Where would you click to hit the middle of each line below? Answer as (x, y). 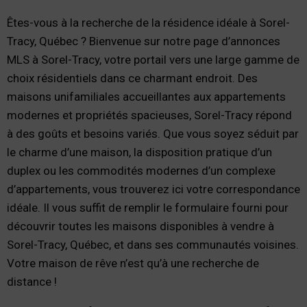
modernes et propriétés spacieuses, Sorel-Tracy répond (149, 115)
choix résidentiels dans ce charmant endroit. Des (132, 78)
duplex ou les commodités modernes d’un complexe (141, 171)
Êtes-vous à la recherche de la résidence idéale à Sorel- (148, 23)
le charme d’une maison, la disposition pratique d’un (139, 152)
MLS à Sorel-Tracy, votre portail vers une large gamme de (153, 60)
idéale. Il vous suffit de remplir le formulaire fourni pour (148, 208)
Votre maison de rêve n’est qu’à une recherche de (133, 263)
